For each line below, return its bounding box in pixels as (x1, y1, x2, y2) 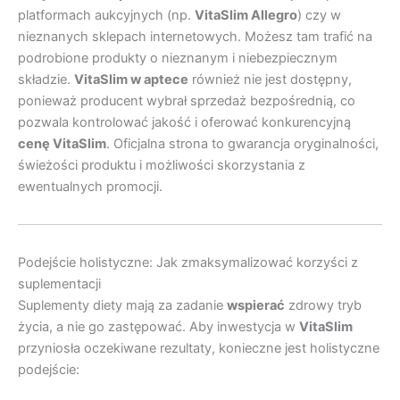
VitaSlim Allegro (195, 6, 297, 23)
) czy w (297, 6, 341, 23)
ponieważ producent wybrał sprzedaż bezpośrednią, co (18, 92, 355, 109)
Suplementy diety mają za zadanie (18, 296, 227, 313)
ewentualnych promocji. (18, 178, 162, 195)
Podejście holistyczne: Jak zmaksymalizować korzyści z (18, 254, 358, 271)
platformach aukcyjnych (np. (18, 6, 195, 23)
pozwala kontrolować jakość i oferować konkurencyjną (18, 113, 351, 130)
